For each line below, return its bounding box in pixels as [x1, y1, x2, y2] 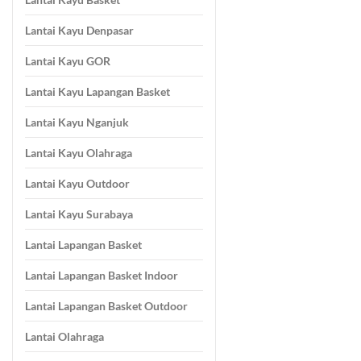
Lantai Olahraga [25, 330, 104, 344]
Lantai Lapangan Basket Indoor [25, 268, 178, 283]
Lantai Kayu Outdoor [25, 176, 130, 191]
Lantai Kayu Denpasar [25, 23, 134, 38]
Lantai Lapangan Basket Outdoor [25, 299, 188, 313]
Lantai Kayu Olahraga [25, 146, 132, 160]
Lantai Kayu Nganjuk [25, 115, 129, 130]
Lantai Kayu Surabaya [25, 207, 133, 222]
